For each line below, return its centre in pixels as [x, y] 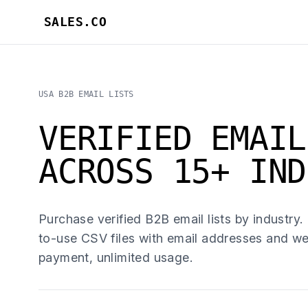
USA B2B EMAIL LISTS [86, 94]
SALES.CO [76, 22]
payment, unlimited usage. [115, 257]
